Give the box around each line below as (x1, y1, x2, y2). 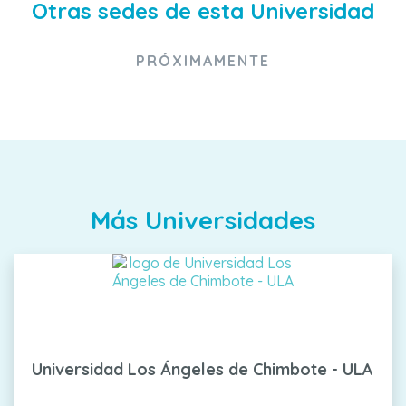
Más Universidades (91, 204, 315, 237)
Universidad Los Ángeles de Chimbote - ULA (32, 359, 374, 381)
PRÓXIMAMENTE (136, 52, 270, 71)
